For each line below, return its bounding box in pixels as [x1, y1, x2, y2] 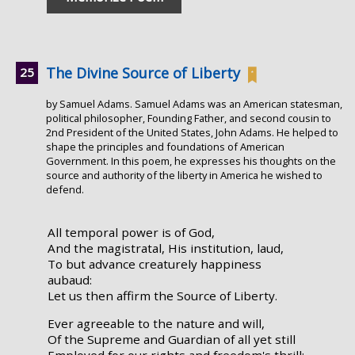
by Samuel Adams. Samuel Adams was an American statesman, [46, 96, 342, 111]
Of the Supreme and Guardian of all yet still [48, 331, 296, 348]
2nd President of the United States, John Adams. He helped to [46, 124, 338, 139]
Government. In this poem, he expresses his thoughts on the [46, 153, 336, 168]
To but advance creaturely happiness [48, 256, 261, 273]
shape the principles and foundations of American [46, 139, 284, 154]
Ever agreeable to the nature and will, [48, 315, 265, 332]
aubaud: [48, 272, 92, 288]
